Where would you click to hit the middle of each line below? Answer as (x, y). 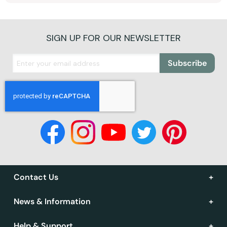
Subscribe (187, 63)
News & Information (52, 202)
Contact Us (36, 177)
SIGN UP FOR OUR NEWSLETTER (113, 38)
